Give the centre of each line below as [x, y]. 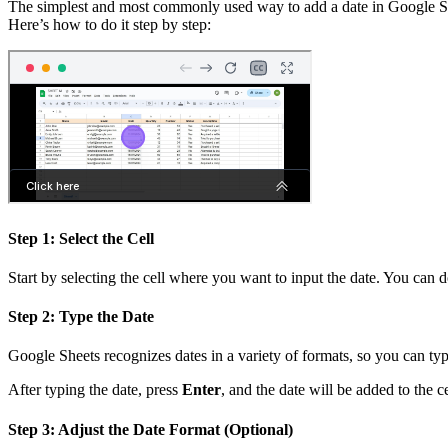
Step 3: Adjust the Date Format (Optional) [150, 429]
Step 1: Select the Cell [81, 238]
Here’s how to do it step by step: [109, 25]
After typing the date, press [95, 390]
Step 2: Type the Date [81, 317]
